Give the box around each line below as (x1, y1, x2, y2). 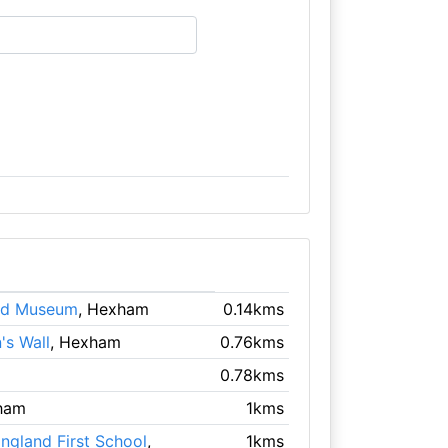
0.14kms (223, 298, 285, 319)
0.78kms (220, 364, 285, 385)
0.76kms (220, 331, 285, 352)
